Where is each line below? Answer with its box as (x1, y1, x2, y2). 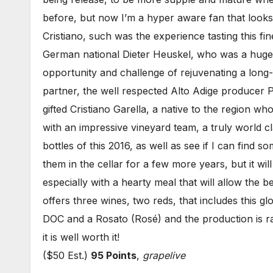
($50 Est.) (43, 249, 91, 261)
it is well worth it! (43, 231, 119, 243)
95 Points (91, 249, 136, 261)
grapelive (143, 249, 185, 261)
